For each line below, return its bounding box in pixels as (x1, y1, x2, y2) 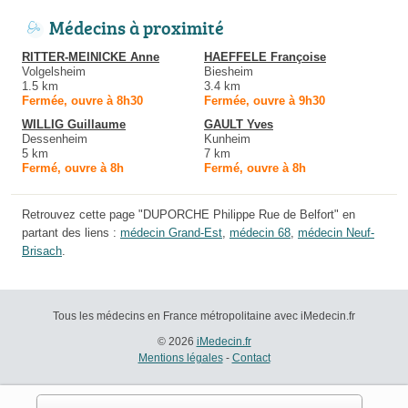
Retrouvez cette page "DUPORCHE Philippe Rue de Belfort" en (22, 208, 355, 222)
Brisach (22, 244, 62, 259)
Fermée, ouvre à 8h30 (22, 94, 143, 108)
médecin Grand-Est (120, 226, 222, 240)
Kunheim (204, 132, 250, 147)
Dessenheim (22, 132, 87, 147)
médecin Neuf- (298, 226, 374, 240)
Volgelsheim (22, 65, 86, 79)
